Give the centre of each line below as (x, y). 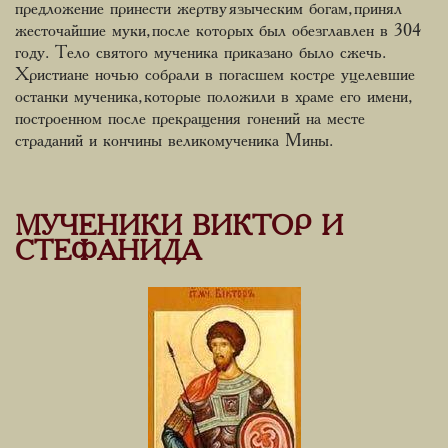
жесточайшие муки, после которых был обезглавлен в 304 (220, 31)
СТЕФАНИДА (108, 252)
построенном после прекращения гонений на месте (190, 119)
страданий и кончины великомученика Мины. (174, 141)
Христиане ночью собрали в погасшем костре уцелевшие (215, 75)
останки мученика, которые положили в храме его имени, (211, 97)
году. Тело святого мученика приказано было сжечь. (200, 53)
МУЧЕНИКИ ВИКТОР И (179, 227)
